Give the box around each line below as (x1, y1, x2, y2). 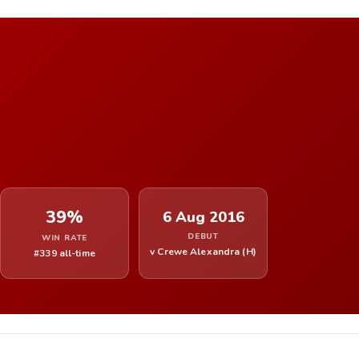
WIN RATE (41, 232, 88, 244)
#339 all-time (34, 246, 95, 260)
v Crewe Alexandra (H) (150, 244, 256, 258)
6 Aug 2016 (162, 206, 244, 228)
